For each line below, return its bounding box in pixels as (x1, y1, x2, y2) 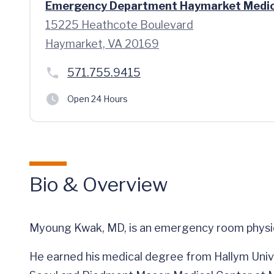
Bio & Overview (29, 172, 168, 196)
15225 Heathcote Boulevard (45, 18, 193, 31)
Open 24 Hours (67, 94, 128, 104)
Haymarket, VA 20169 (45, 37, 159, 50)
